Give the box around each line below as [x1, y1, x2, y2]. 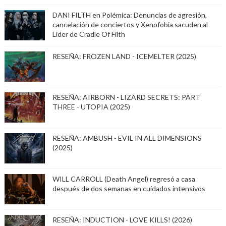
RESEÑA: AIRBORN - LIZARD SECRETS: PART [52, 92, 200, 101]
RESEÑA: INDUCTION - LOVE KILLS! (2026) [52, 215, 192, 224]
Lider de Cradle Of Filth [52, 29, 125, 38]
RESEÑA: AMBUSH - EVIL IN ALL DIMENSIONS [52, 133, 202, 142]
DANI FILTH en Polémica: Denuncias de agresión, [52, 10, 207, 19]
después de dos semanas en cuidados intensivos [52, 184, 205, 193]
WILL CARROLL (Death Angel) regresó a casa [52, 174, 195, 183]
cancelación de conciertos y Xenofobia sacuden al [52, 20, 208, 29]
